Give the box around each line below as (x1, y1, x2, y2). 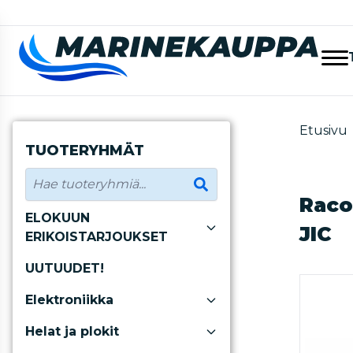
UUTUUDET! (25, 261, 104, 276)
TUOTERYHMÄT (25, 142, 144, 159)
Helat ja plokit (25, 324, 119, 339)
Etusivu (299, 123, 347, 138)
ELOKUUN (25, 210, 90, 225)
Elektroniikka (25, 292, 113, 307)
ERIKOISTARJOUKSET (25, 229, 168, 244)
